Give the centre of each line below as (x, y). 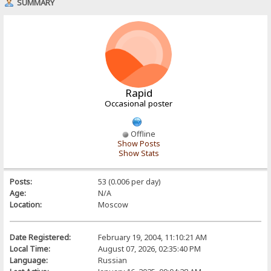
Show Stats (139, 153)
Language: (29, 260)
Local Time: (30, 249)
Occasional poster (139, 103)
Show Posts (139, 143)
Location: (26, 204)
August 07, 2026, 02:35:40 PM (149, 249)
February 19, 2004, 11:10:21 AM (152, 237)
